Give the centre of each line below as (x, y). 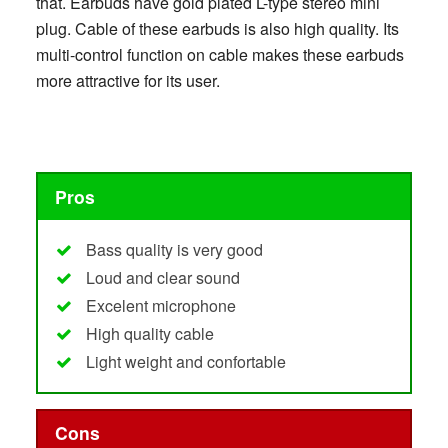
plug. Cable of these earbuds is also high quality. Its (217, 28)
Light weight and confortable (185, 361)
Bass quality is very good (174, 249)
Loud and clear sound (162, 277)
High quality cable (149, 333)
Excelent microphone (160, 305)
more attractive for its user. (127, 80)
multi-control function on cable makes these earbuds (219, 54)
